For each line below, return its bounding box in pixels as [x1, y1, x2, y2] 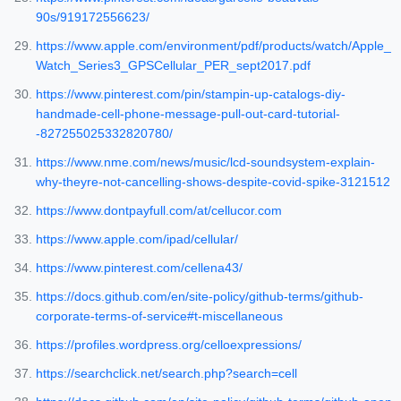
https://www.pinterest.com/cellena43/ [36, 260, 243, 276]
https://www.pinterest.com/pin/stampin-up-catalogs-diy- [36, 87, 346, 102]
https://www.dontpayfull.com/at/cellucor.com [36, 203, 282, 218]
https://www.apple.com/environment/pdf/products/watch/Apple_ [36, 38, 391, 54]
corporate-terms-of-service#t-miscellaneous [36, 309, 283, 324]
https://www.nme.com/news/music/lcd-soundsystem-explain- [36, 155, 375, 170]
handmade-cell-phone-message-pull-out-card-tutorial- [36, 107, 340, 122]
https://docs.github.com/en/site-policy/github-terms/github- [36, 289, 363, 304]
